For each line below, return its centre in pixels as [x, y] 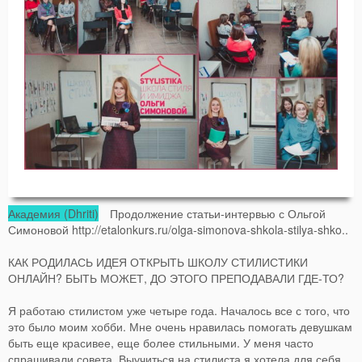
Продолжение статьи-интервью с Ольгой [212, 213]
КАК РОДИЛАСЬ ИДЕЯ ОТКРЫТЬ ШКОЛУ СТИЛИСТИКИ [158, 261]
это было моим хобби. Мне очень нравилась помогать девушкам [180, 326]
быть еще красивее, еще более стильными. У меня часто [161, 342]
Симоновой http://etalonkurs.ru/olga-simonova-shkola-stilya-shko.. [178, 229]
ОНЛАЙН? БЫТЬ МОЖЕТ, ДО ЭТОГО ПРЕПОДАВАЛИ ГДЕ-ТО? [176, 278]
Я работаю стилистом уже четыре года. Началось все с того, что [179, 310]
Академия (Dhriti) [53, 213]
